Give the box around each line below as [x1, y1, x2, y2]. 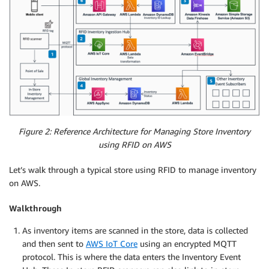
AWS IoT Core [86, 238, 138, 249]
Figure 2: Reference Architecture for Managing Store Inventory [19, 125, 250, 136]
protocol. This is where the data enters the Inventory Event [22, 251, 241, 262]
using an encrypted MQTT [138, 238, 237, 249]
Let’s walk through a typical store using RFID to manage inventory [9, 164, 256, 175]
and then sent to [22, 238, 86, 249]
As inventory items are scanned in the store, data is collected [22, 225, 248, 235]
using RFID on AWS [98, 139, 171, 150]
